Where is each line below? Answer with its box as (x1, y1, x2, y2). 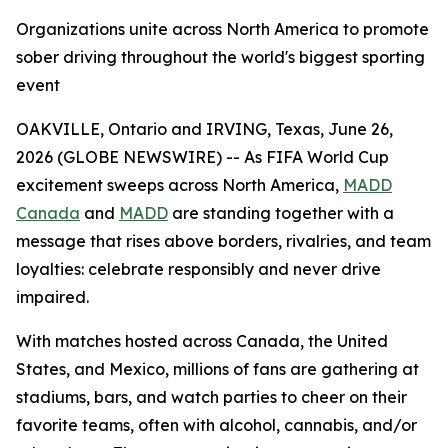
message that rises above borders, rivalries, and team (16, 231, 431, 251)
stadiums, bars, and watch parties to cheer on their (16, 387, 407, 407)
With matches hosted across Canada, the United (16, 331, 388, 351)
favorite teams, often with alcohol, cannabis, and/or (16, 415, 417, 435)
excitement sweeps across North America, (16, 175, 343, 195)
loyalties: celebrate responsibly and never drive (16, 259, 381, 279)
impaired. (16, 287, 89, 307)
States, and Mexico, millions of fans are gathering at (16, 359, 419, 379)
